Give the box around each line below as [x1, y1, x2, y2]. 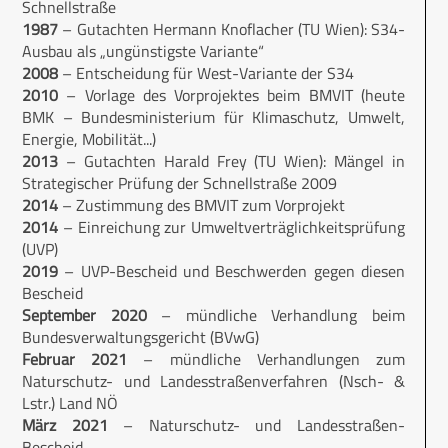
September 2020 [22, 302, 162, 327]
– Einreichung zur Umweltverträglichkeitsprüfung [58, 214, 405, 239]
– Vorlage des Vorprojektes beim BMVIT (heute [58, 82, 405, 107]
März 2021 [22, 412, 108, 437]
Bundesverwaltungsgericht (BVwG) [22, 324, 259, 349]
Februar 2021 [22, 346, 128, 371]
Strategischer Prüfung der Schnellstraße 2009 [22, 170, 337, 195]
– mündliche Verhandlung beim [161, 302, 406, 327]
